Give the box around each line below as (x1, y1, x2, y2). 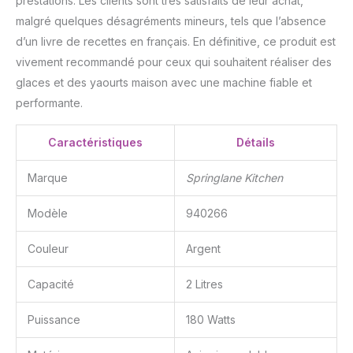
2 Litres (186, 277, 223, 291)
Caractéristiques (48, 135, 143, 149)
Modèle (28, 206, 68, 220)
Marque (28, 170, 68, 184)
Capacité (28, 277, 74, 291)
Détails (236, 135, 275, 149)
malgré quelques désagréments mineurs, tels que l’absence (16, 13, 326, 28)
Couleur (28, 241, 69, 255)
